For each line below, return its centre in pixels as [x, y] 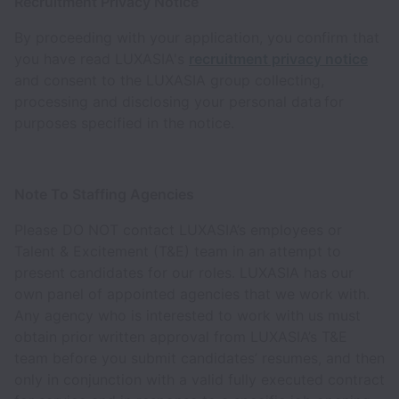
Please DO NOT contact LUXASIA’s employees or [178, 230]
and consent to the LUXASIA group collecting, [169, 80]
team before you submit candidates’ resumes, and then [199, 358]
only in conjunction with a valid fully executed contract [199, 379]
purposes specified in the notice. [129, 123]
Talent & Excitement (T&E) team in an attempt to [178, 251]
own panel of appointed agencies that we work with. [192, 294]
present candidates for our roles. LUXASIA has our [184, 273]
